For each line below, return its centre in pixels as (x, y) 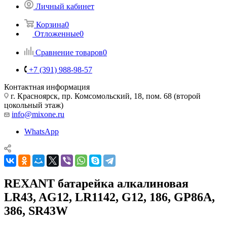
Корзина (50, 24)
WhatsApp (42, 131)
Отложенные (57, 33)
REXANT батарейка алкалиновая (96, 183)
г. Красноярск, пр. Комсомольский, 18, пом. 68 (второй (105, 96)
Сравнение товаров (69, 52)
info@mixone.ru (38, 114)
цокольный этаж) (34, 105)
